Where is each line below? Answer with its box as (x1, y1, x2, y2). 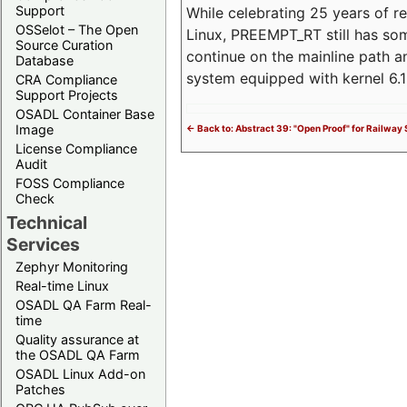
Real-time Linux (15, 277, 109, 293)
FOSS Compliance (15, 174, 124, 191)
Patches (15, 381, 65, 397)
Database (15, 52, 74, 68)
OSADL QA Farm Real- (15, 296, 152, 313)
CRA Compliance (15, 71, 117, 87)
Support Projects (15, 86, 118, 103)
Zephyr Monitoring (15, 258, 128, 274)
